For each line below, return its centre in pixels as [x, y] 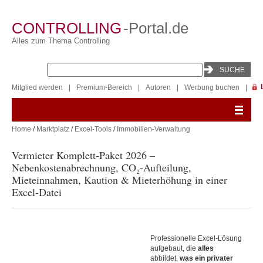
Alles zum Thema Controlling [61, 41]
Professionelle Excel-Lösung [196, 238]
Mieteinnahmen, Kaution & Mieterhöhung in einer [119, 180]
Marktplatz [53, 129]
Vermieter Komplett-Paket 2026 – [83, 155]
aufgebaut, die [174, 248]
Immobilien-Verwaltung [154, 129]
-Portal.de [156, 28]
